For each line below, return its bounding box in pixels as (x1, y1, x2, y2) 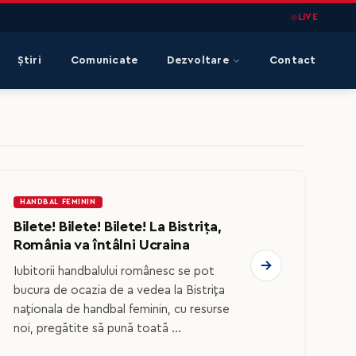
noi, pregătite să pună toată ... (14, 322, 181, 335)
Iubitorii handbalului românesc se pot (14, 265, 215, 277)
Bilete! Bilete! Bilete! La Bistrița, (14, 219, 222, 234)
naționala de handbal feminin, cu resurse (14, 303, 230, 315)
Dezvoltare (167, 54, 230, 66)
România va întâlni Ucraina (14, 238, 190, 253)
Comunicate (70, 54, 138, 66)
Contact (269, 54, 316, 66)
